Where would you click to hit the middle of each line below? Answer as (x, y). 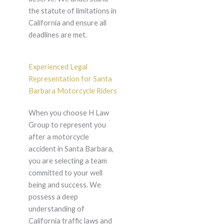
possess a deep (53, 197)
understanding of (56, 209)
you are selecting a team (67, 161)
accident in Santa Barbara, (71, 149)
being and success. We (64, 185)
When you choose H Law (68, 113)
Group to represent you (67, 125)
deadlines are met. (57, 35)
